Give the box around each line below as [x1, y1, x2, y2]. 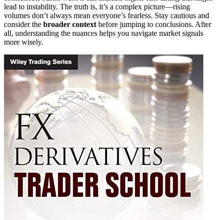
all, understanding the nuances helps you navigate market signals [4, 28, 203, 37]
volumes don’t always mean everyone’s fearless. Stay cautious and [4, 11, 209, 20]
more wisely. [4, 37, 43, 46]
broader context [43, 20, 96, 28]
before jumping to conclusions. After [96, 20, 211, 28]
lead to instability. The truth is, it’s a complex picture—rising [4, 2, 190, 11]
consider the [4, 20, 43, 28]
